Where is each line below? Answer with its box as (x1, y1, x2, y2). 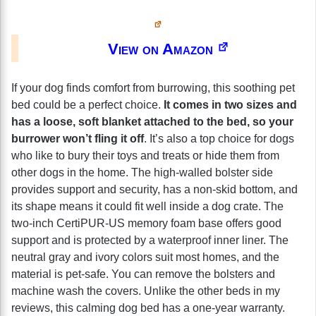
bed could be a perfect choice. (11, 98, 164, 111)
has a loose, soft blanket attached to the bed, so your (11, 115, 293, 128)
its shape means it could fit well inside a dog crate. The (11, 200, 284, 212)
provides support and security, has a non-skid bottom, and (11, 183, 298, 195)
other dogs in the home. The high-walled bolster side (11, 166, 273, 178)
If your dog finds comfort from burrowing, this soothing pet (11, 81, 295, 94)
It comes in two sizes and (164, 98, 297, 111)
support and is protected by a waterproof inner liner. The (11, 233, 288, 246)
